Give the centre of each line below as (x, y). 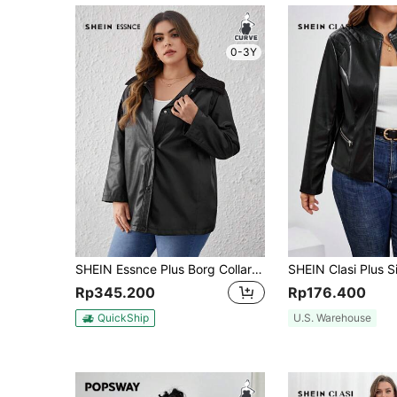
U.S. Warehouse (332, 318)
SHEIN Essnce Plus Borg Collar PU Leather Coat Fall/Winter (257, 269)
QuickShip (123, 318)
